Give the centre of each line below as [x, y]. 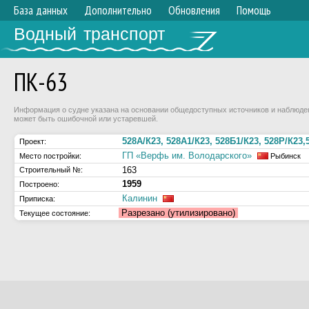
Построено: [39, 184]
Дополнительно [118, 10]
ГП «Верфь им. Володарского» [187, 156]
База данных [41, 10]
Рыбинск [285, 156]
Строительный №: [51, 170]
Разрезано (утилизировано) [178, 213]
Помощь [254, 10]
